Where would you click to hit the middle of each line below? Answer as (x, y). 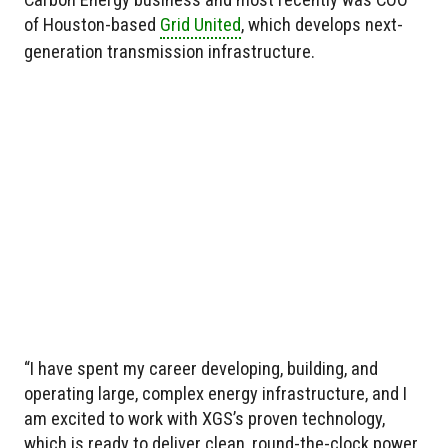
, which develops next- (322, 25)
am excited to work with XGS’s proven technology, (204, 419)
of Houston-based (92, 25)
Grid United (200, 25)
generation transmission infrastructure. (169, 52)
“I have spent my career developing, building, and (201, 369)
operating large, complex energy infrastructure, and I (215, 394)
